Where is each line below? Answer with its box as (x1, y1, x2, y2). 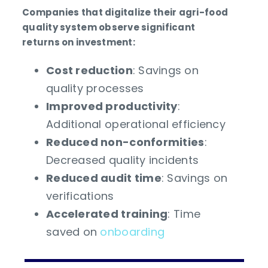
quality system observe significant (22, 20, 196, 33)
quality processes (46, 80, 144, 96)
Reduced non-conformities (46, 134, 205, 150)
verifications (46, 188, 114, 203)
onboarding (100, 224, 165, 239)
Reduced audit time (46, 170, 162, 185)
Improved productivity (46, 98, 178, 114)
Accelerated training (46, 206, 168, 221)
